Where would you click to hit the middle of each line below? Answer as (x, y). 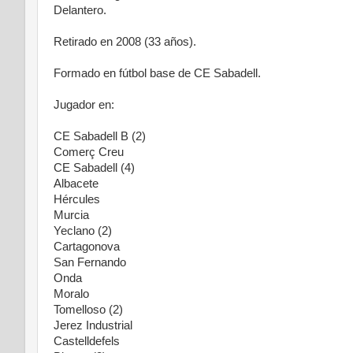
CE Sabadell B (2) (100, 136)
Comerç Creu (89, 152)
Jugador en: (84, 105)
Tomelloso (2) (88, 310)
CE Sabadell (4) (94, 168)
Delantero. (80, 10)
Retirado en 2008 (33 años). (125, 42)
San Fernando (90, 262)
